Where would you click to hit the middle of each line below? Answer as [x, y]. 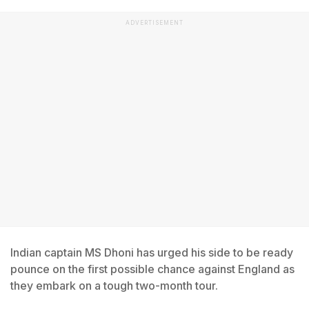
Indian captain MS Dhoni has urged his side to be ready [152, 252]
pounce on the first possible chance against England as [152, 269]
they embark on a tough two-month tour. [114, 286]
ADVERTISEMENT [154, 23]
